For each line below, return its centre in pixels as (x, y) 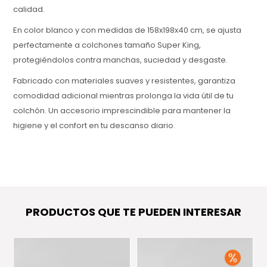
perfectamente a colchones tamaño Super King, (107, 45)
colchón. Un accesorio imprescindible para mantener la (122, 110)
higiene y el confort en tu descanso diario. (94, 125)
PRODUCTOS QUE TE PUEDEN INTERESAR (133, 212)
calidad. (29, 9)
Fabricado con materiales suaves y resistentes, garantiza (125, 80)
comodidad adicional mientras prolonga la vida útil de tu (124, 95)
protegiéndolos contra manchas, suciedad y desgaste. (121, 60)
